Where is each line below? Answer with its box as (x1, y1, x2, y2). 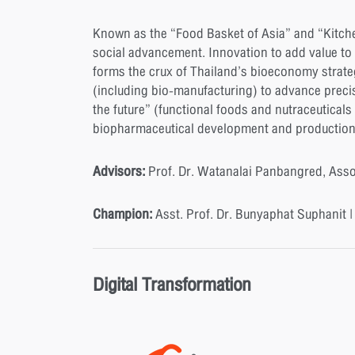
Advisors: (93, 160, 145, 183)
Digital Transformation (93, 269, 251, 300)
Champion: (93, 203, 152, 226)
